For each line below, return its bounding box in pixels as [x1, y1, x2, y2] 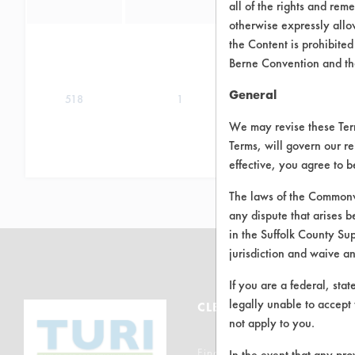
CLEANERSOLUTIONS [197, 299, 332, 315]
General [229, 86, 277, 103]
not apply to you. [229, 315, 315, 331]
